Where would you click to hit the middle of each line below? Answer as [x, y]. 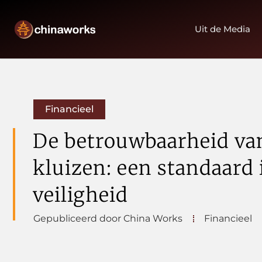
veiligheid [80, 195]
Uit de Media [223, 29]
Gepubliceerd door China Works [108, 218]
